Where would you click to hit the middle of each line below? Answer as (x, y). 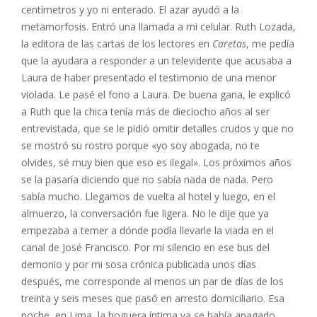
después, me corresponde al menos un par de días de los (152, 281)
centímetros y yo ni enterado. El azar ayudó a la (130, 10)
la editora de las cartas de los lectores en (117, 44)
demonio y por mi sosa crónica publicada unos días (139, 264)
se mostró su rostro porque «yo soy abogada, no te (140, 145)
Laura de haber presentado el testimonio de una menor (149, 77)
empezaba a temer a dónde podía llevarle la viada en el (148, 230)
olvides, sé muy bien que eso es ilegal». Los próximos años (156, 162)
